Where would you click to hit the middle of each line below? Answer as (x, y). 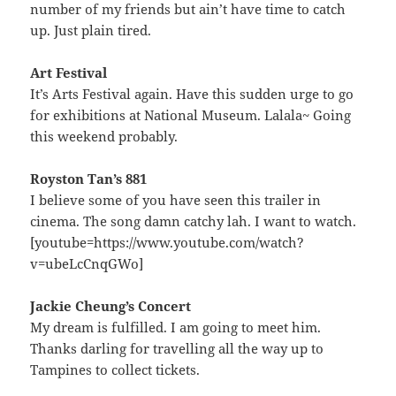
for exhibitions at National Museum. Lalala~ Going (191, 114)
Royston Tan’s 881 (89, 178)
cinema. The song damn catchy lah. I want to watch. (194, 221)
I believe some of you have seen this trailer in (176, 199)
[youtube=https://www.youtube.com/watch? (168, 242)
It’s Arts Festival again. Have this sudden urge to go (192, 93)
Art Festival (69, 72)
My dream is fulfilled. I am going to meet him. (176, 327)
